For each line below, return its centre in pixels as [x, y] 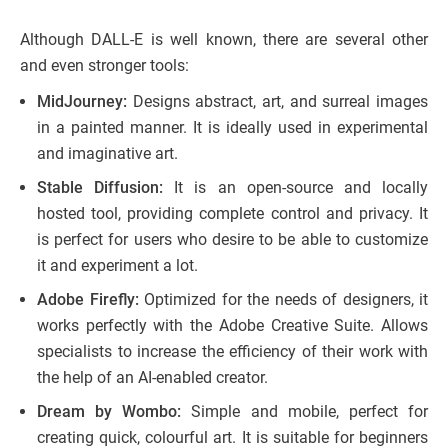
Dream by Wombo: [109, 411]
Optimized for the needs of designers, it [283, 299]
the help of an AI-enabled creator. [152, 377]
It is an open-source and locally [301, 187]
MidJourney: [82, 101]
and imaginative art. [107, 153]
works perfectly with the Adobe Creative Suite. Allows [232, 325]
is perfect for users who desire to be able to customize [232, 239]
